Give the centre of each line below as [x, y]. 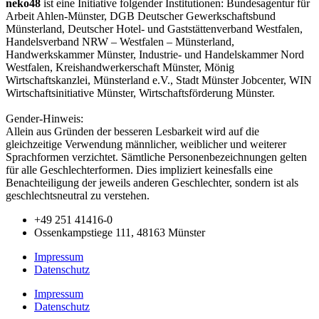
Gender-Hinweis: [45, 119]
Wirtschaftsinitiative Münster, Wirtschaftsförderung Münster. [140, 93]
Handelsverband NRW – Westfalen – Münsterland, [120, 42]
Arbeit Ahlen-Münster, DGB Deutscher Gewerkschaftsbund [141, 16]
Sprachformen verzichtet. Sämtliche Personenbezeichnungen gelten [156, 157]
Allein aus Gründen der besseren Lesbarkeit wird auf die [132, 132]
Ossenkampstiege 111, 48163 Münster [120, 233]
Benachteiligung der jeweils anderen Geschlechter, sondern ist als [152, 183]
